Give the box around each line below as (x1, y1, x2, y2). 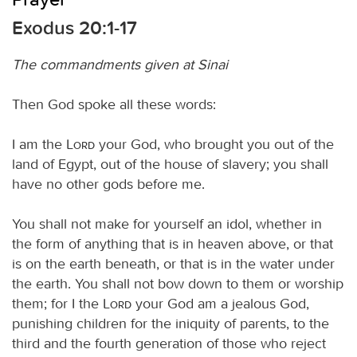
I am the (12, 135, 66, 153)
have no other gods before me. (12, 175, 205, 193)
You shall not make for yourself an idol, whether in (12, 214, 322, 233)
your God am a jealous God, (131, 294, 309, 312)
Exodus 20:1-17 (12, 16, 137, 39)
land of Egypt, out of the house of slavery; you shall (12, 155, 328, 173)
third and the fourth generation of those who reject (12, 334, 326, 352)
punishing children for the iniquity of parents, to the (12, 314, 329, 332)
